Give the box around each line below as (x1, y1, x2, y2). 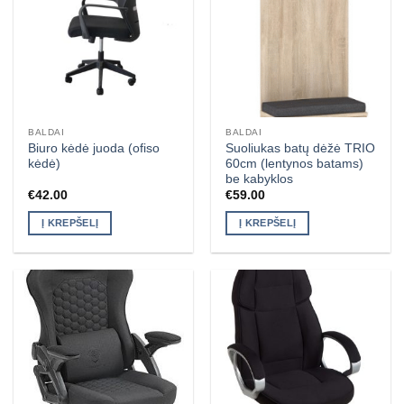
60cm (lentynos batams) (225, 156, 364, 170)
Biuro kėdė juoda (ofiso (28, 141, 161, 155)
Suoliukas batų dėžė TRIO (225, 141, 376, 155)
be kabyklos (225, 171, 294, 186)
